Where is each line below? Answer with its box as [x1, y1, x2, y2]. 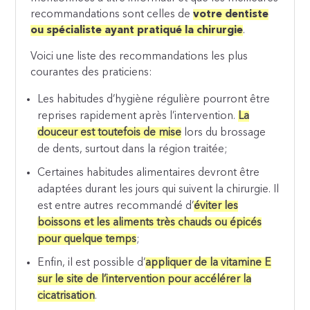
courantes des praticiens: [30, 67, 152, 79]
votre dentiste [193, 8, 269, 20]
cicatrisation [37, 291, 95, 302]
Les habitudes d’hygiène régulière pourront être [37, 94, 271, 106]
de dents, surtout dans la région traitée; [37, 144, 228, 156]
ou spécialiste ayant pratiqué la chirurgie [30, 24, 244, 36]
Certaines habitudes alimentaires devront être [37, 167, 260, 179]
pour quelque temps [37, 234, 137, 246]
